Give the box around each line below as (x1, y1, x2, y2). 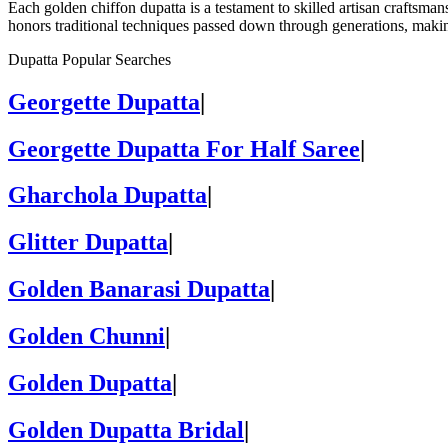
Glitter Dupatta (8, 229, 168, 256)
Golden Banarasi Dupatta (8, 276, 270, 303)
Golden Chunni (8, 323, 165, 350)
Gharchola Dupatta (8, 182, 207, 209)
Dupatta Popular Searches (8, 50, 171, 68)
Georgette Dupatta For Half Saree (8, 135, 360, 162)
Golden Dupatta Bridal (8, 417, 244, 443)
